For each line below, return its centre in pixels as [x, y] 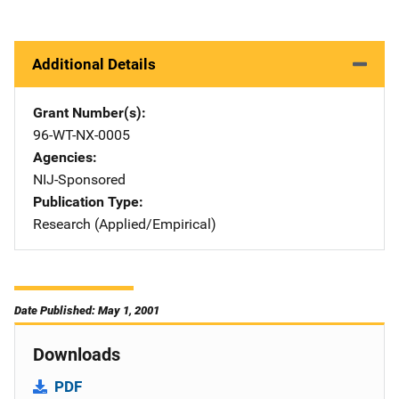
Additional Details [94, 64]
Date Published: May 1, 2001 [87, 310]
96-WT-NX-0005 [81, 135]
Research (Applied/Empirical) [125, 224]
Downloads [77, 354]
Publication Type [86, 202]
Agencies [63, 157]
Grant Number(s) [87, 113]
